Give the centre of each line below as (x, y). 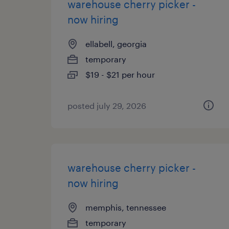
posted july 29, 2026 (107, 106)
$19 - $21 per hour (120, 74)
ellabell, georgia (116, 44)
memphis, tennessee (126, 207)
